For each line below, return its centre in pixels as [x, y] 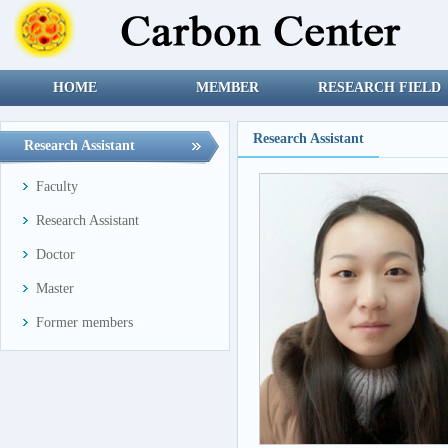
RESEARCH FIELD [379, 87]
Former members [84, 322]
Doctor [55, 254]
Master [55, 288]
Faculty [57, 186]
